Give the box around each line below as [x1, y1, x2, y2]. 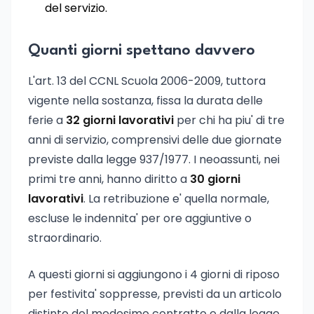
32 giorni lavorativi [66, 112, 174, 128]
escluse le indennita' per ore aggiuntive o [28, 210, 252, 226]
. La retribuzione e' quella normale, [83, 191, 269, 207]
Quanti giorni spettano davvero [28, 43, 255, 58]
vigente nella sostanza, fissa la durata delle [28, 93, 263, 109]
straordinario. [28, 230, 102, 246]
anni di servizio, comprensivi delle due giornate [28, 132, 282, 148]
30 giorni [190, 171, 240, 187]
